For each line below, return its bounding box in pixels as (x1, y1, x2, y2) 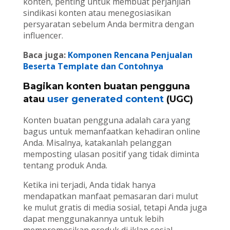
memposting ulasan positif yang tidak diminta (23, 148, 199, 160)
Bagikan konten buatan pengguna (23, 81, 190, 92)
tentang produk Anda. (23, 160, 107, 171)
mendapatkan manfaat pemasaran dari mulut (23, 190, 198, 202)
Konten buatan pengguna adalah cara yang (23, 114, 190, 126)
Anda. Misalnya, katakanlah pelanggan (23, 137, 171, 149)
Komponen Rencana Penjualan (67, 49, 193, 61)
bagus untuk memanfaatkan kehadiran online (23, 126, 200, 138)
